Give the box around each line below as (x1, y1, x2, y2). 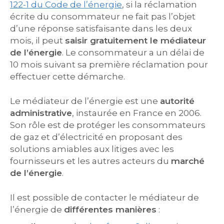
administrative (10, 108, 72, 118)
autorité (160, 96, 194, 106)
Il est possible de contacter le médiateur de (10, 192, 199, 202)
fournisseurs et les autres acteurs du (10, 156, 171, 166)
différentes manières (64, 204, 156, 214)
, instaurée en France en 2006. (72, 108, 201, 118)
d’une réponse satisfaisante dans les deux (10, 23, 192, 33)
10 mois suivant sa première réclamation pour (10, 59, 208, 69)
